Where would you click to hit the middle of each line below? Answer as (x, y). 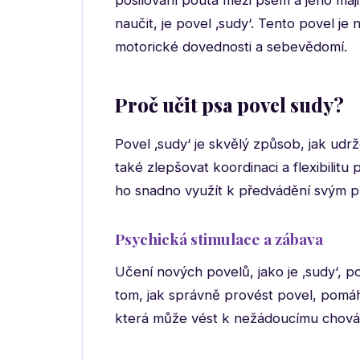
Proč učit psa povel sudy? (229, 104)
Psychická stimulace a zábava (219, 239)
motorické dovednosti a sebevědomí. (231, 47)
